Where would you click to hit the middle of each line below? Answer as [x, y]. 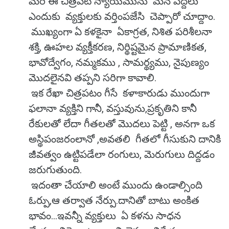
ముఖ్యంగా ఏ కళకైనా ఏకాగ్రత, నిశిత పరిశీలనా [120, 32]
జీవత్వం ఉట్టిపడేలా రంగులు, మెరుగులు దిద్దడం [123, 154]
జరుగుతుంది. [55, 170]
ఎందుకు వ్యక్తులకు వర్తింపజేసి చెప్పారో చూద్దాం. [122, 16]
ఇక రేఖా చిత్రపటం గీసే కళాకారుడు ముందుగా [119, 93]
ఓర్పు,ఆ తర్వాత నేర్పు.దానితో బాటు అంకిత [114, 200]
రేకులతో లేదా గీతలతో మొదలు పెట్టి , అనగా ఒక [122, 124]
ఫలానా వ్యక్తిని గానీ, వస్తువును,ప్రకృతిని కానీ [114, 108]
